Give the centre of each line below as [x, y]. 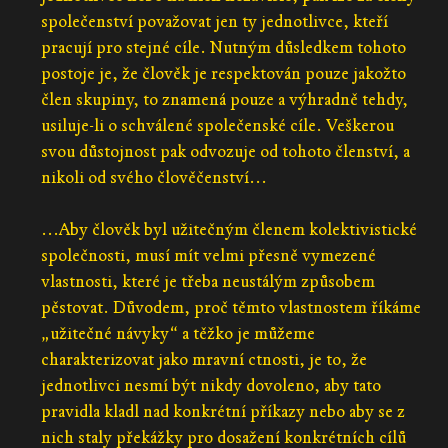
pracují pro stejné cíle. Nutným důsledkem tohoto [223, 47]
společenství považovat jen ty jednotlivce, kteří [214, 21]
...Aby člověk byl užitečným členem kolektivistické [228, 229]
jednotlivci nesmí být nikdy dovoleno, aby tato [210, 385]
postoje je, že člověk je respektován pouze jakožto [223, 73]
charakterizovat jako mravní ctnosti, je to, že [203, 359]
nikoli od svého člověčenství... [153, 177]
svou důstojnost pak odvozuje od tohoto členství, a [225, 151]
